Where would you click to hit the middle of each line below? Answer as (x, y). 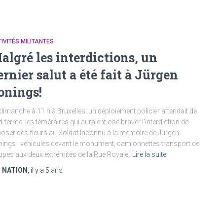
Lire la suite (149, 154)
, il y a (37, 170)
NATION (15, 170)
